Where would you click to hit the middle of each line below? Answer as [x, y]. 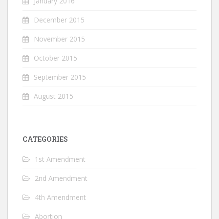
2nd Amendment [61, 178]
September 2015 [60, 77]
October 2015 [55, 58]
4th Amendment [60, 197]
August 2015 [54, 96]
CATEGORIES [45, 139]
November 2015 [59, 39]
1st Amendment [60, 159]
